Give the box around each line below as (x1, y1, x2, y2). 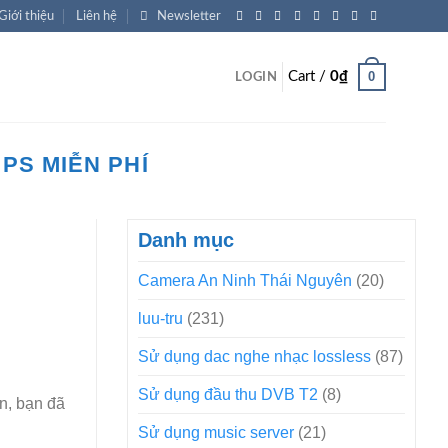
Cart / (287, 69, 330, 84)
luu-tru (138, 310, 183, 327)
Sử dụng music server (138, 424, 294, 441)
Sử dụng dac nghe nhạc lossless (138, 348, 371, 365)
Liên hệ (76, 10, 118, 22)
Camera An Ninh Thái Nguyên (138, 272, 352, 289)
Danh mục (138, 229, 234, 251)
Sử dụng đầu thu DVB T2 (138, 386, 318, 403)
